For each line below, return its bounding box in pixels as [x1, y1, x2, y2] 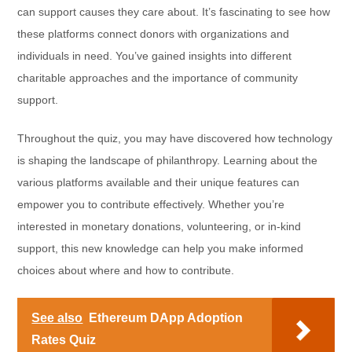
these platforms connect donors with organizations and [17, 27, 290, 41]
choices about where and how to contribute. [17, 264, 235, 277]
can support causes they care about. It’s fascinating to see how [17, 5, 331, 19]
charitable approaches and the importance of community [17, 71, 299, 85]
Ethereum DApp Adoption [89, 311, 244, 325]
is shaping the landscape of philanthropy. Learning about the [17, 154, 318, 167]
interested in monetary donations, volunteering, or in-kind [17, 220, 302, 233]
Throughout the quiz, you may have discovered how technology [17, 132, 333, 145]
